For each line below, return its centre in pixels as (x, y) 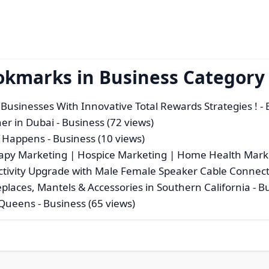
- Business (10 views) (95, 139)
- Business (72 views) (104, 122)
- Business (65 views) (86, 204)
